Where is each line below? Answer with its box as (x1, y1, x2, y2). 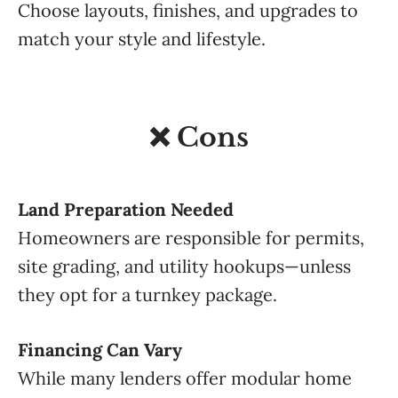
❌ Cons (149, 121, 249, 154)
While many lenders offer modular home (18, 367, 352, 389)
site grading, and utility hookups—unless (18, 255, 351, 277)
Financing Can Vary (18, 338, 182, 361)
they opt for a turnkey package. (18, 283, 277, 306)
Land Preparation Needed (18, 198, 234, 220)
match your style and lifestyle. (18, 28, 266, 50)
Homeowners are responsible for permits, (18, 227, 364, 249)
